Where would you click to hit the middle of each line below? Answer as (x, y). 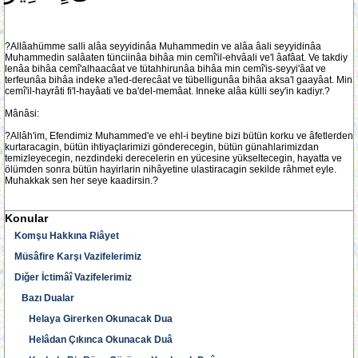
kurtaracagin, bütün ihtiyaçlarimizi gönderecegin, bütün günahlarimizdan (162, 147)
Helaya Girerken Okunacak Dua (93, 319)
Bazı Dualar (44, 298)
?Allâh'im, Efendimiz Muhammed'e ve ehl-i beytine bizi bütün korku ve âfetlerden (179, 136)
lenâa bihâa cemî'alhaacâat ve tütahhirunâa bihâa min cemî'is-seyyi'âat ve (165, 69)
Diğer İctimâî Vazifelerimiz (73, 277)
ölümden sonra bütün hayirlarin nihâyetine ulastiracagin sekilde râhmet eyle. (171, 169)
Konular (26, 218)
